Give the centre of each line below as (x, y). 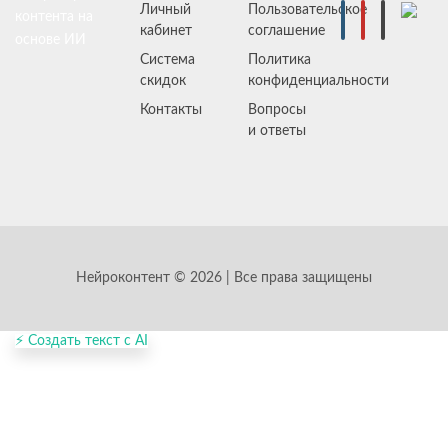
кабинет (165, 31)
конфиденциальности (319, 81)
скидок (162, 81)
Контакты (170, 110)
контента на (54, 17)
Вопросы (277, 110)
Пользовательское (308, 10)
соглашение (287, 31)
